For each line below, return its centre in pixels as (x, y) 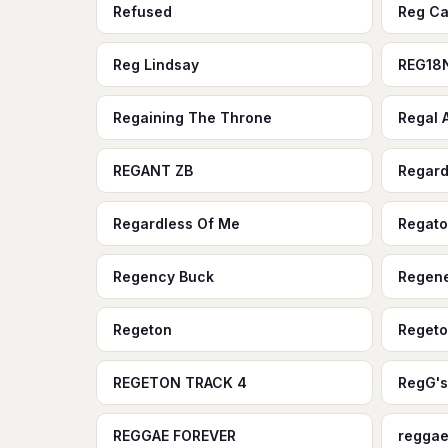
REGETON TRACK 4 (180, 382)
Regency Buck (163, 276)
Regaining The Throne (192, 117)
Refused (142, 11)
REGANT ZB (153, 170)
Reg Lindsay (156, 64)
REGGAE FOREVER (174, 435)
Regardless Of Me (176, 223)
